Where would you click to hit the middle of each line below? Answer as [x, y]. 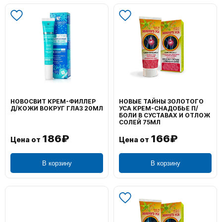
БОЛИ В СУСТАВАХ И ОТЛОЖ [165, 115]
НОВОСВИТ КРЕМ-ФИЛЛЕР [53, 101]
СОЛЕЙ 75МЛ [140, 122]
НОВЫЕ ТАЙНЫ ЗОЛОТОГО [161, 101]
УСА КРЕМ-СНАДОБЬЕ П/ [159, 108]
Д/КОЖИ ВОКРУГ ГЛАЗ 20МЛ [57, 108]
